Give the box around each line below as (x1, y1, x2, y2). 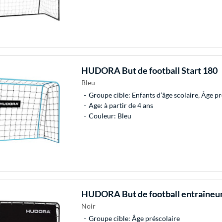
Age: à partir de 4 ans (88, 101, 153, 110)
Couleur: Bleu (88, 111, 131, 120)
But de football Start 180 (120, 64, 218, 76)
